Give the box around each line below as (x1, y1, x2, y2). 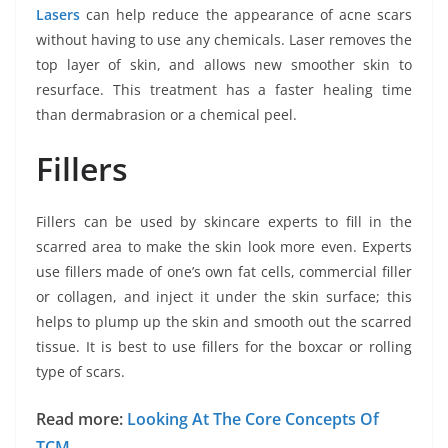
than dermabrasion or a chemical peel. (36, 104, 297, 124)
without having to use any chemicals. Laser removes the (36, 29, 412, 49)
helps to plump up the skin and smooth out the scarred (36, 311, 412, 331)
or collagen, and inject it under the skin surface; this (36, 286, 412, 306)
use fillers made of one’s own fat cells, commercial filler (36, 261, 412, 281)
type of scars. (36, 361, 125, 381)
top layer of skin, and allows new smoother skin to (36, 54, 412, 74)
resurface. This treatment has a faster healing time (36, 79, 412, 99)
